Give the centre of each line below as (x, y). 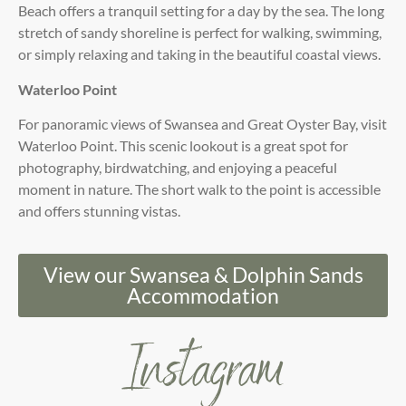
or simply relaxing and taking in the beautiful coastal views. (199, 54)
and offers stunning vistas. (99, 211)
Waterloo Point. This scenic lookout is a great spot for (183, 146)
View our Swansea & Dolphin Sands (203, 274)
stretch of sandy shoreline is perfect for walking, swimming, (200, 33)
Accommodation (203, 295)
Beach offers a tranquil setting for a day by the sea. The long (201, 11)
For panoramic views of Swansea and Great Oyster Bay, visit (203, 124)
